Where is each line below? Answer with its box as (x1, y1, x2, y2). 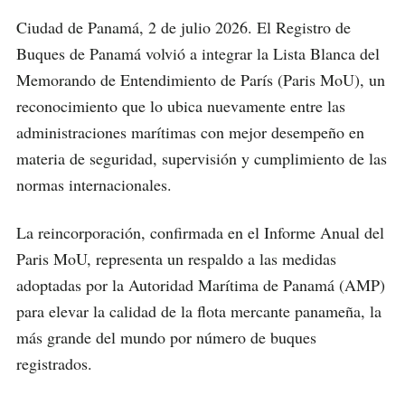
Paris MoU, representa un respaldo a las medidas (16, 247, 336, 269)
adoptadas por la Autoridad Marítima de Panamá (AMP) (16, 273, 385, 296)
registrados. (16, 352, 92, 374)
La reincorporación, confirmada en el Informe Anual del (16, 221, 384, 243)
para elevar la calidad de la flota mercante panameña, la (16, 299, 381, 322)
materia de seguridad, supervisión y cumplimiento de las (16, 146, 387, 169)
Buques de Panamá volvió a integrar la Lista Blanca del (16, 42, 380, 64)
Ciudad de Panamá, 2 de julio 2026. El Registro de (16, 15, 351, 38)
